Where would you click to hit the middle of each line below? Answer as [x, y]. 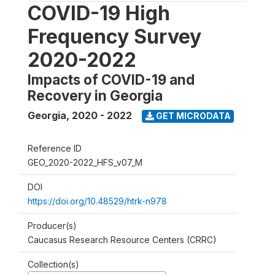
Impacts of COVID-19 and [111, 79]
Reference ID [55, 148]
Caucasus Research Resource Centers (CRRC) [122, 239]
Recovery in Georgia [95, 95]
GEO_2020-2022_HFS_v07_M [85, 162]
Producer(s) [52, 225]
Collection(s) [53, 264]
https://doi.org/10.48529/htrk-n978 [97, 201]
